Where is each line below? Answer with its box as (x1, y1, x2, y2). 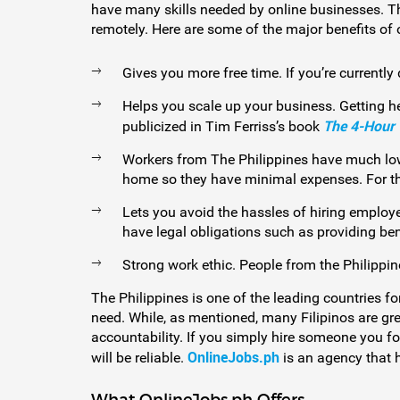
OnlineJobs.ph (187, 347, 279, 368)
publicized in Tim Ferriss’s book (122, 118, 323, 136)
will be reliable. (91, 349, 187, 367)
